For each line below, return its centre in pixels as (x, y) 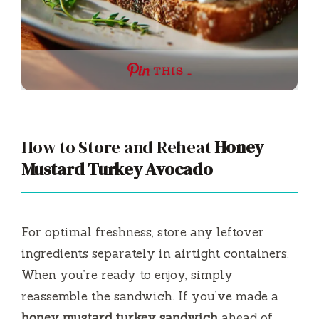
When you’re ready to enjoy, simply (127, 275)
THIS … (172, 72)
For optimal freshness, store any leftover (143, 232)
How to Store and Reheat (118, 147)
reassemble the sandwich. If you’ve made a (150, 297)
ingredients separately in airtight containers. (155, 254)
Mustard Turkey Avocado (117, 169)
